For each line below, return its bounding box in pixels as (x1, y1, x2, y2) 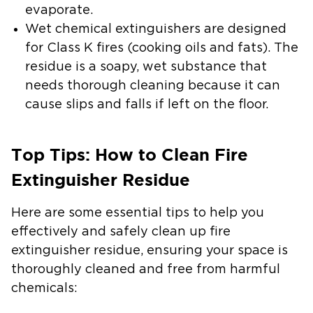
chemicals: (11, 282, 78, 295)
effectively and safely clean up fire (11, 225, 231, 238)
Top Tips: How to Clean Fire (11, 145, 248, 164)
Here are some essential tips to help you (11, 206, 264, 219)
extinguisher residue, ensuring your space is (11, 244, 288, 257)
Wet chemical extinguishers (25, 22, 201, 36)
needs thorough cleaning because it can (25, 79, 280, 92)
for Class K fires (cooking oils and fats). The (25, 41, 298, 54)
